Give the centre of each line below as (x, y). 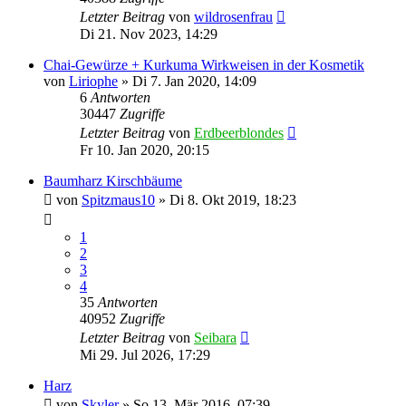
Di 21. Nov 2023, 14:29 (149, 34)
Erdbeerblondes (239, 132)
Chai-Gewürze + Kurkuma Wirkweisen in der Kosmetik (204, 64)
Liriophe (93, 81)
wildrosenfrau (233, 16)
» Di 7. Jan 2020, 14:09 (187, 81)
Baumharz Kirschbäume (113, 180)
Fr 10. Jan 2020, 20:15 (145, 150)
